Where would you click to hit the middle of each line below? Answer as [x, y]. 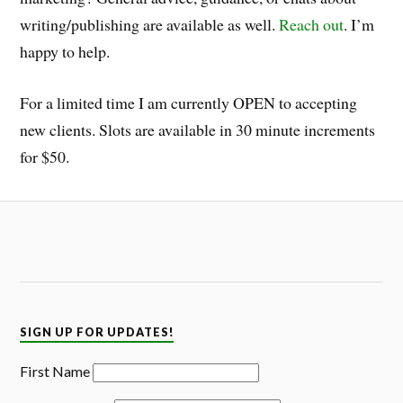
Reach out [312, 25]
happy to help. [65, 52]
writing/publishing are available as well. [150, 25]
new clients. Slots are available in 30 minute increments [198, 130]
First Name [55, 372]
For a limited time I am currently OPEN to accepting [189, 103]
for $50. [45, 157]
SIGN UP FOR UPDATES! [97, 333]
